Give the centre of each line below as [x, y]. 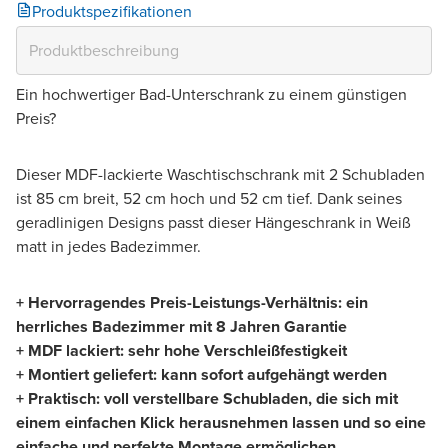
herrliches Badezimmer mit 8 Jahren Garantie [181, 326]
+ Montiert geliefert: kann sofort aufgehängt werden [201, 374]
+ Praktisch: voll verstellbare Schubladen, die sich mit [207, 398]
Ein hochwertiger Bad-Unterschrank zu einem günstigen [211, 94]
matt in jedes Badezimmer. [110, 246]
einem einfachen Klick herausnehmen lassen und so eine [221, 422]
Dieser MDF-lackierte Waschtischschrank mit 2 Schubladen [220, 174]
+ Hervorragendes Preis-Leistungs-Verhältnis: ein [192, 302]
